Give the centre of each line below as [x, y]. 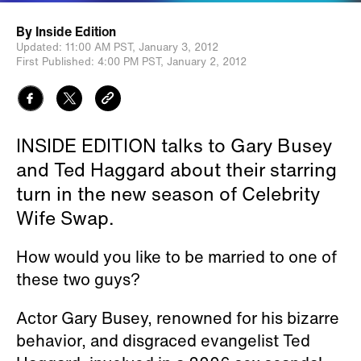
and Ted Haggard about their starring [176, 169]
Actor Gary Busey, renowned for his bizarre [178, 318]
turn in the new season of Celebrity [168, 193]
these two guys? [78, 279]
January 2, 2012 [207, 62]
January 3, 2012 [178, 47]
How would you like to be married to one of [176, 257]
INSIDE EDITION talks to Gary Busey [174, 145]
